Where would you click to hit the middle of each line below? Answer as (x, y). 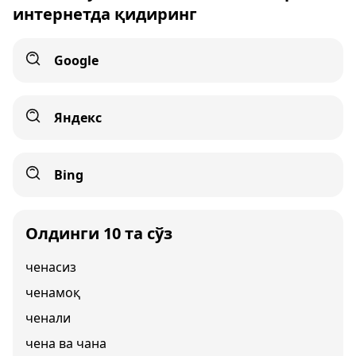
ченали (48, 318)
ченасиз (51, 267)
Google (76, 60)
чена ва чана (66, 343)
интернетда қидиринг (105, 14)
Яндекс (78, 118)
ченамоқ (53, 292)
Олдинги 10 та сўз (99, 233)
